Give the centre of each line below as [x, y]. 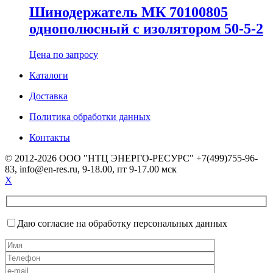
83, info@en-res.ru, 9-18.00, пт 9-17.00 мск [91, 169]
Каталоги [49, 75]
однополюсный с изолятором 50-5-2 [146, 28]
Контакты [50, 137]
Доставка [48, 96]
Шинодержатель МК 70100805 [129, 12]
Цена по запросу [64, 54]
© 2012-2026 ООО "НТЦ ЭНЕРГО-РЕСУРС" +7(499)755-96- [131, 158]
